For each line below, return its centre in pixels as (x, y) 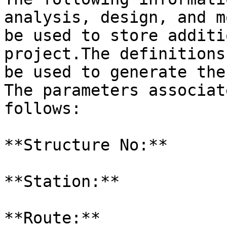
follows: (43, 108)
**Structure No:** (86, 145)
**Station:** (62, 181)
